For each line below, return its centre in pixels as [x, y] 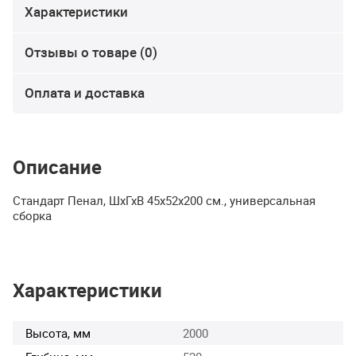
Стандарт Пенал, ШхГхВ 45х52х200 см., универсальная [164, 201]
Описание [57, 167]
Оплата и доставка [85, 93]
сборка [32, 216]
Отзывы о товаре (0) [91, 52]
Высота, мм [58, 333]
